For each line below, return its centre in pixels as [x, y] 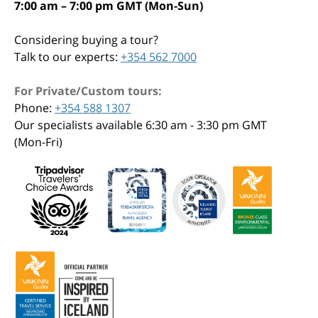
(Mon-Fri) [38, 142]
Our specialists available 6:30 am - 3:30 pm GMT [141, 125]
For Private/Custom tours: [88, 91]
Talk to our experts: [67, 57]
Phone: [34, 108]
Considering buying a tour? [86, 40]
